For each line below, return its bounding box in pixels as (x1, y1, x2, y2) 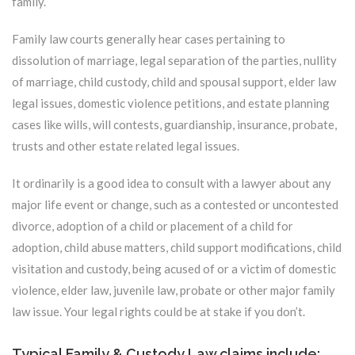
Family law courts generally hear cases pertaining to (12, 32, 285, 46)
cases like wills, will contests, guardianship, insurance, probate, (12, 117, 337, 132)
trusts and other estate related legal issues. (12, 139, 239, 153)
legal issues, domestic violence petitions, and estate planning (12, 96, 330, 110)
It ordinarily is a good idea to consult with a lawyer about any (12, 176, 331, 190)
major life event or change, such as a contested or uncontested (12, 197, 338, 212)
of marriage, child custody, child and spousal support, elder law (12, 74, 336, 89)
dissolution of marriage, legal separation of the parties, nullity (12, 53, 337, 67)
